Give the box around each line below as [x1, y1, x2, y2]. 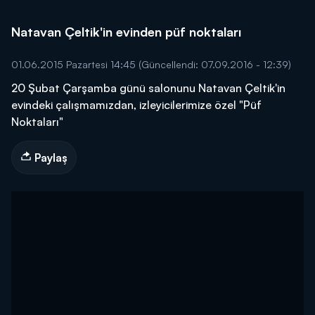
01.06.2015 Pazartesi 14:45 [11, 58, 139, 70]
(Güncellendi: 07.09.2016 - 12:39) [139, 58, 291, 70]
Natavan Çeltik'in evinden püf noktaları [11, 24, 241, 39]
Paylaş [32, 150, 67, 165]
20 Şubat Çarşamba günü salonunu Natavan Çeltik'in [11, 81, 285, 95]
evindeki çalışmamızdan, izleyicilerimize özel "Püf [11, 98, 262, 112]
